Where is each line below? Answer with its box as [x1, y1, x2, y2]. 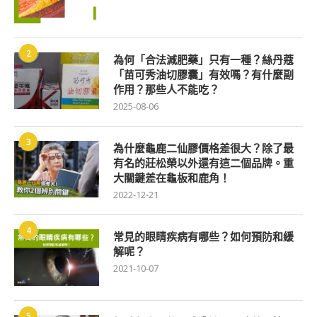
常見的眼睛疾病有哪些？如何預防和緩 [113, 229, 294, 244]
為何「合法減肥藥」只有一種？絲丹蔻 [113, 52, 294, 67]
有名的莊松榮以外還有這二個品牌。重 [113, 156, 294, 171]
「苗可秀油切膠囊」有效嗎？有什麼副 [113, 67, 294, 82]
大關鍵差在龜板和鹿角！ [113, 171, 230, 185]
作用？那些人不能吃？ [113, 82, 219, 97]
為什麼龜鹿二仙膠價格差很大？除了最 [113, 141, 294, 156]
